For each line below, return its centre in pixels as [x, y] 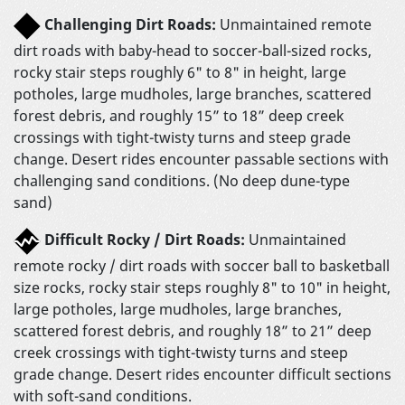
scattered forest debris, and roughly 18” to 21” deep [193, 330]
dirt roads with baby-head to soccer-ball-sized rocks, [193, 50]
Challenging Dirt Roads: [130, 24]
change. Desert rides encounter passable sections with [201, 159]
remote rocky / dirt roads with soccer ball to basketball [202, 265]
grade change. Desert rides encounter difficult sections [202, 374]
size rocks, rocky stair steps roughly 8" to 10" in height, [202, 287]
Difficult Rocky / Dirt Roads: [145, 239]
